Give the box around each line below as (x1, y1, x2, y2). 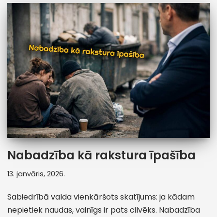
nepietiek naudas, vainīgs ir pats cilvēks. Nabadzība (7, 204, 200, 216)
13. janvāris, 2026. (7, 169, 65, 179)
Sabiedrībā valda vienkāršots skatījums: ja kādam (7, 191, 195, 203)
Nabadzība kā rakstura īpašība (7, 147, 196, 164)
